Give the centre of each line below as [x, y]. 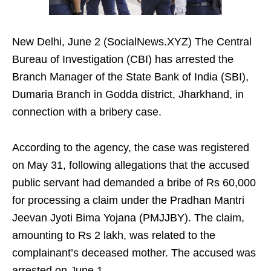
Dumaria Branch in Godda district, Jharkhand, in [128, 95]
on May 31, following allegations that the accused [131, 165]
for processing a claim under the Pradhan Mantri [128, 201]
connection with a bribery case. [87, 112]
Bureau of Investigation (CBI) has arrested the [123, 60]
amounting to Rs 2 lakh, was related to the [114, 236]
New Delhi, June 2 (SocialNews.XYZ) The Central [132, 42]
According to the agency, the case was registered [131, 148]
